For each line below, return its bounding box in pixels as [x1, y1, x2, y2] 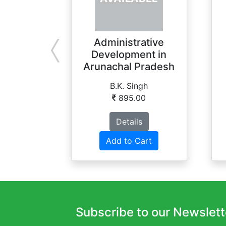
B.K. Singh [110, 81, 148, 91]
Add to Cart [106, 136, 152, 146]
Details [116, 117, 142, 127]
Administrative [94, 36, 164, 49]
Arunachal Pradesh [83, 61, 175, 73]
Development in [91, 48, 167, 61]
